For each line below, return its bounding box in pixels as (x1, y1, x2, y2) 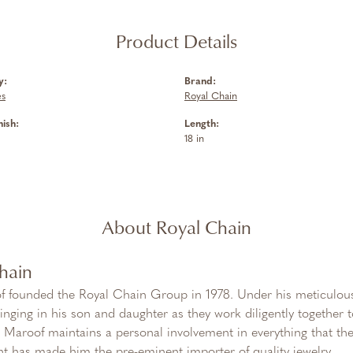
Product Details (116, 28, 237, 54)
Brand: (184, 76, 216, 87)
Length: (184, 119, 219, 129)
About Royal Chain (102, 214, 251, 240)
